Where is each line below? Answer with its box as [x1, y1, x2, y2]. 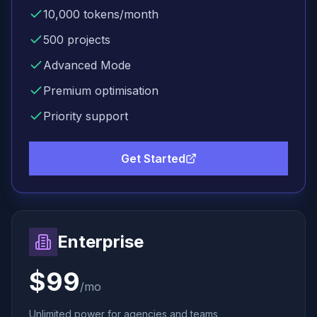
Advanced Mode [43, 58, 131, 72]
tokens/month [80, 7, 158, 21]
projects [64, 33, 110, 47]
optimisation [91, 83, 158, 98]
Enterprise [57, 231, 144, 252]
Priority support [43, 109, 128, 123]
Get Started [120, 151, 185, 166]
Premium [43, 83, 91, 98]
